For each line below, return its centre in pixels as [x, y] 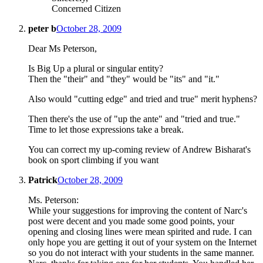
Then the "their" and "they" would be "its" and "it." [124, 79]
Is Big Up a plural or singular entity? [96, 69]
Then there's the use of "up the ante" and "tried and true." [134, 119]
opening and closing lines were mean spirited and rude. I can [140, 232]
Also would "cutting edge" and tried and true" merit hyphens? [143, 99]
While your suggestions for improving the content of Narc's [138, 211]
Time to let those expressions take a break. [106, 130]
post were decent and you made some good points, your [131, 221]
